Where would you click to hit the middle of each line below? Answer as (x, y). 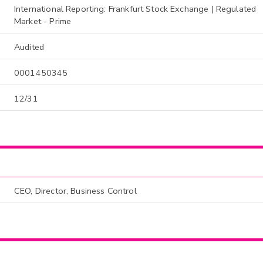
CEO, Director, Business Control (75, 191)
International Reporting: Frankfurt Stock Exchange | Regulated (135, 9)
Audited (29, 47)
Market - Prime (43, 21)
